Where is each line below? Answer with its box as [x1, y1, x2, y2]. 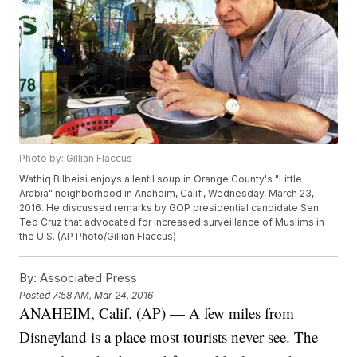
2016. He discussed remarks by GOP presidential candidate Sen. [19, 202, 322, 214]
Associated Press [37, 270, 138, 286]
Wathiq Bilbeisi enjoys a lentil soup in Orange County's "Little [19, 173, 303, 186]
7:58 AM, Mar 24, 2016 [53, 288, 154, 301]
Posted [19, 288, 53, 301]
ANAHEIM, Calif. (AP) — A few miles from [19, 303, 295, 324]
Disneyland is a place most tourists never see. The [19, 327, 319, 347]
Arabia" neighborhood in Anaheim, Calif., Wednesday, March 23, [19, 187, 315, 200]
